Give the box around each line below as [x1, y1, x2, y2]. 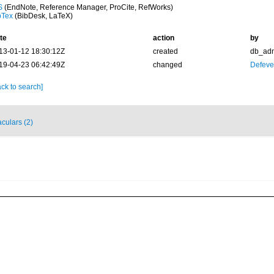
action [152, 34, 174, 42]
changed [152, 61, 182, 69]
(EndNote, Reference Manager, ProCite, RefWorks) [2, 3, 173, 12]
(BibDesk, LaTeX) [12, 12, 73, 20]
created [152, 47, 178, 56]
